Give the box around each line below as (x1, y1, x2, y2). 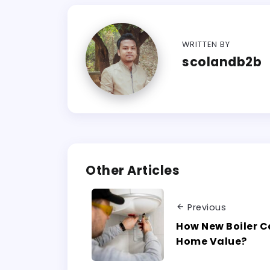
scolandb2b (182, 53, 262, 71)
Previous (187, 201, 226, 214)
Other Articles (86, 161, 180, 179)
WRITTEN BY (182, 39, 230, 50)
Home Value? (176, 234, 247, 248)
